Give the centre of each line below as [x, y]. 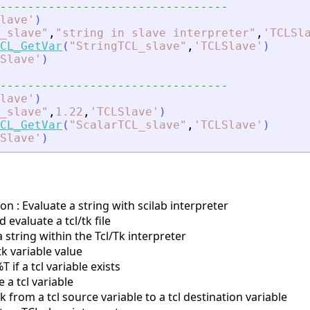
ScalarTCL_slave [128, 125]
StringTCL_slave [128, 46]
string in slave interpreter [156, 33]
